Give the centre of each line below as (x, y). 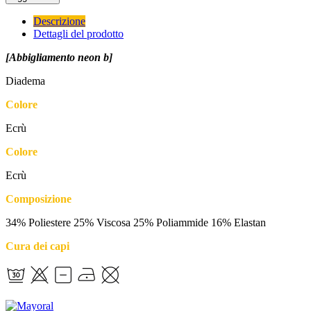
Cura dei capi (37, 246)
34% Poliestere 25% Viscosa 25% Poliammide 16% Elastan (136, 223)
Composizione (39, 199)
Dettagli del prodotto (78, 34)
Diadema (25, 81)
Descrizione (59, 22)
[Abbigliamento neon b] (59, 58)
